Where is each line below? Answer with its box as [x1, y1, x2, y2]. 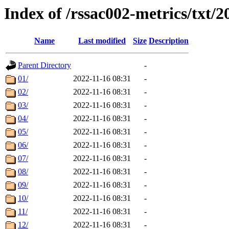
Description [149, 36, 189, 45]
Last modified [78, 36, 126, 45]
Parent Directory [18, 61, 71, 70]
